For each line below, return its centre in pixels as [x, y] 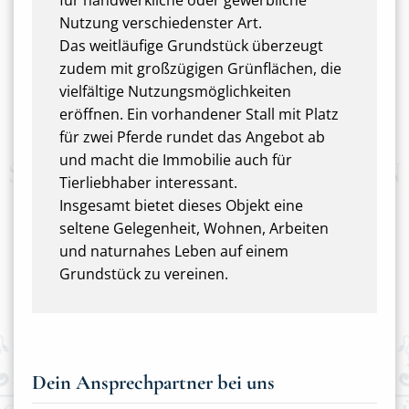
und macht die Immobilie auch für [176, 160]
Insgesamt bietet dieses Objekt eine [181, 205]
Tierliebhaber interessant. [148, 183]
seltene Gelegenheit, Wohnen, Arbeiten [194, 228]
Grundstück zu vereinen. [144, 274]
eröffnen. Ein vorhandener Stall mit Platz [199, 114]
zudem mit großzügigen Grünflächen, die [200, 68]
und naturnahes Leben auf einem [174, 251]
